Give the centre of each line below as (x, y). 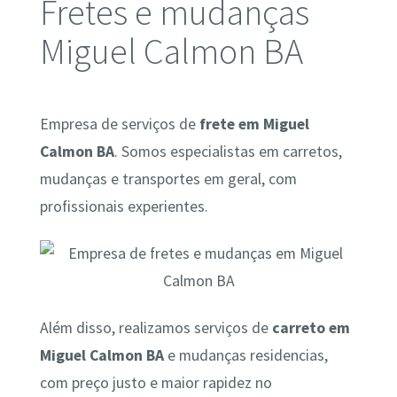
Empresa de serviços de (119, 124)
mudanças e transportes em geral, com (168, 179)
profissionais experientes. (124, 206)
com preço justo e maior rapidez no (156, 383)
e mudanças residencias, (245, 356)
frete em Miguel (254, 124)
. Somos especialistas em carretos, (228, 151)
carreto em (311, 328)
